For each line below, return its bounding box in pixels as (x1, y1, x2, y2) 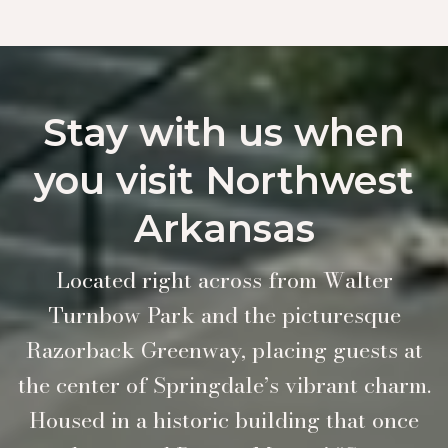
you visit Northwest (34, 157, 414, 205)
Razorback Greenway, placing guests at (25, 333, 423, 368)
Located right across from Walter (55, 263, 393, 298)
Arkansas (133, 205, 315, 253)
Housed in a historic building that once (29, 403, 419, 438)
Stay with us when (43, 109, 405, 157)
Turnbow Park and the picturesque (47, 298, 401, 333)
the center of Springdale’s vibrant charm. (17, 368, 431, 403)
